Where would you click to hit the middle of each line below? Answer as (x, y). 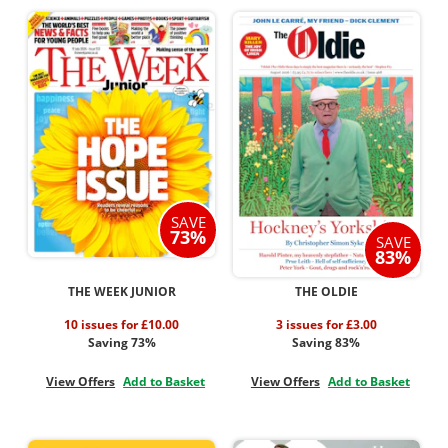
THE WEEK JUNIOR (121, 291)
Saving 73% (121, 342)
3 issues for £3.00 (326, 324)
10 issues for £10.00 (122, 324)
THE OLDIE (326, 291)
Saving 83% (326, 342)
